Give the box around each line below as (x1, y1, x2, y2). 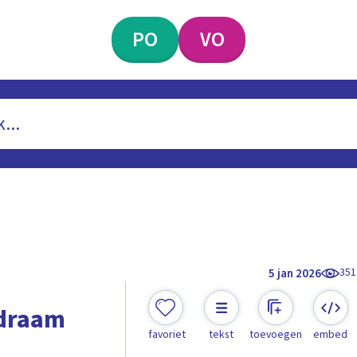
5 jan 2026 (269, 265, 322, 282)
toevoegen (249, 327, 303, 343)
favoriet (147, 327, 186, 343)
